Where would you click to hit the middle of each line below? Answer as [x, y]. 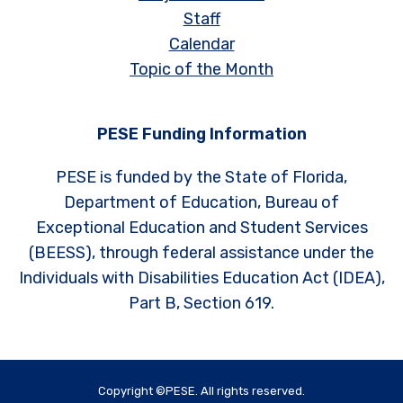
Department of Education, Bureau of [201, 202]
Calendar [201, 44]
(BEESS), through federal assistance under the [201, 252]
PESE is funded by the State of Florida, [201, 177]
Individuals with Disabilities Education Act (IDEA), [201, 278]
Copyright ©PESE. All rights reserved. [201, 391]
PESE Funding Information [201, 134]
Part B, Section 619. [201, 303]
